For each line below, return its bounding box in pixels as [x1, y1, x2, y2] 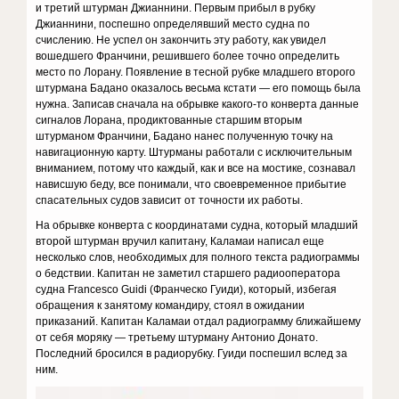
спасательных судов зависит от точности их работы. [36, 194, 304, 207]
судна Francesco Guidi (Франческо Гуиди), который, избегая [36, 283, 338, 296]
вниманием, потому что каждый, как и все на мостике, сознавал [36, 162, 356, 175]
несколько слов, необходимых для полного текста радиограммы [36, 251, 361, 264]
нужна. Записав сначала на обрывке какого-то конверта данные [36, 98, 360, 110]
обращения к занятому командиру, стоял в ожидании [36, 299, 305, 312]
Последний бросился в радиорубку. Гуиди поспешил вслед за [36, 347, 348, 360]
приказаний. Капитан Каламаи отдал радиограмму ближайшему [36, 315, 362, 328]
